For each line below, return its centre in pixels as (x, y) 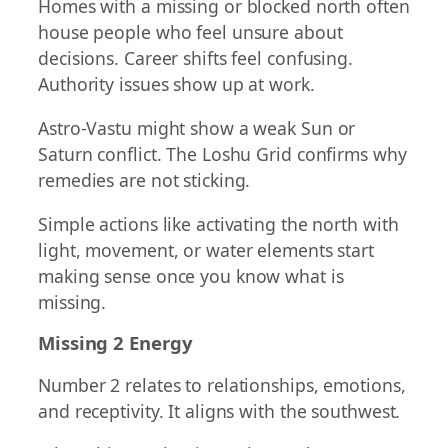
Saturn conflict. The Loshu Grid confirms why (222, 153)
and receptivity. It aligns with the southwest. (219, 410)
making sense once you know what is (191, 275)
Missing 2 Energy (115, 342)
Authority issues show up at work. (176, 84)
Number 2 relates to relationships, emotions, (222, 384)
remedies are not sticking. (144, 179)
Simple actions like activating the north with (218, 223)
